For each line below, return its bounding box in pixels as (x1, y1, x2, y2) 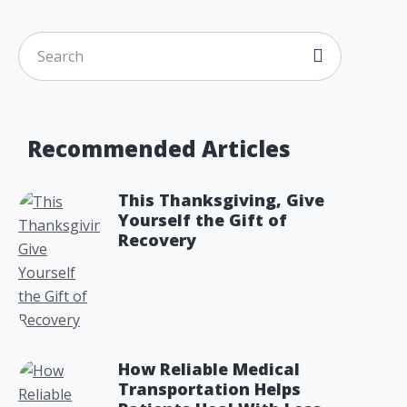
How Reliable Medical (118, 358, 300, 380)
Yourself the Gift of (118, 209, 287, 231)
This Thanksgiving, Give (118, 189, 324, 211)
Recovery (118, 229, 196, 251)
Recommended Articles (27, 134, 291, 164)
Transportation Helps (118, 378, 301, 400)
